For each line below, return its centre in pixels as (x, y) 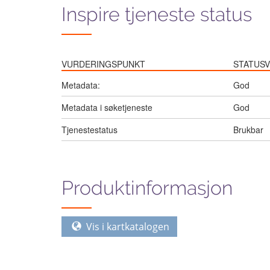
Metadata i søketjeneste (107, 107)
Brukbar (248, 129)
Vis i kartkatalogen (127, 226)
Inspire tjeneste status (157, 14)
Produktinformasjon (147, 187)
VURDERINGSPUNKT (103, 64)
